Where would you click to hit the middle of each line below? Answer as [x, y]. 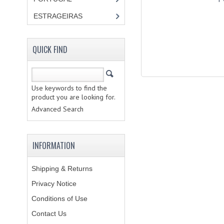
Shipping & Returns [62, 168]
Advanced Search [57, 109]
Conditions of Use [59, 198]
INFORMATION [53, 145]
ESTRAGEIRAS [58, 16]
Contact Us [49, 213]
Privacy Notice [54, 183]
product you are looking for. [73, 97]
